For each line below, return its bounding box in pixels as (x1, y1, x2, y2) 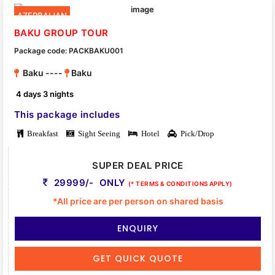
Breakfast (23, 130, 58, 138)
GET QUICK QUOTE (93, 252, 183, 265)
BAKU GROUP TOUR (14, 27, 109, 39)
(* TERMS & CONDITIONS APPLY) (128, 180, 233, 188)
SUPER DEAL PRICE (92, 160, 184, 172)
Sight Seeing (74, 130, 120, 138)
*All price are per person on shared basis (52, 196, 223, 207)
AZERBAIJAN (17, 10, 67, 21)
